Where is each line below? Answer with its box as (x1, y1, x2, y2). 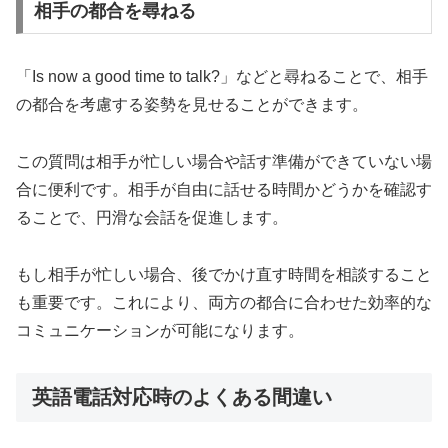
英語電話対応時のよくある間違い (32, 386, 332, 409)
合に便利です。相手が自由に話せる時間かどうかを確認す (16, 180, 432, 198)
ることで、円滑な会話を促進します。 (16, 208, 288, 226)
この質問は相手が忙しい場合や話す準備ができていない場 (16, 152, 432, 170)
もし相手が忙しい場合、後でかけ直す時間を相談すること (16, 265, 432, 283)
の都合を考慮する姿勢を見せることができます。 (16, 95, 368, 113)
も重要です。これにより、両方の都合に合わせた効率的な (16, 293, 432, 311)
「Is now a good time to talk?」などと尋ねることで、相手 (16, 67, 428, 85)
